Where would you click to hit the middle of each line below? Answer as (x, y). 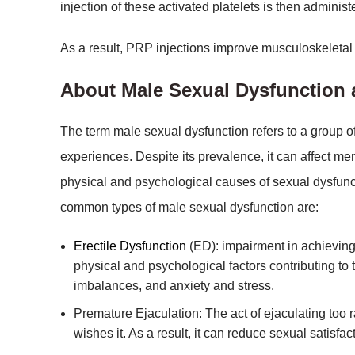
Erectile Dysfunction (130, 246)
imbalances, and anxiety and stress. (174, 286)
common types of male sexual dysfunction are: (189, 207)
